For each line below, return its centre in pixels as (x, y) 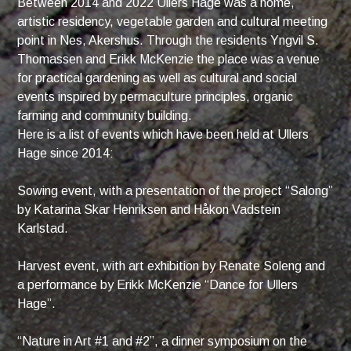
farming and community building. (105, 116)
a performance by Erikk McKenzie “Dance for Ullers (158, 285)
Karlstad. (43, 229)
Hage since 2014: (66, 154)
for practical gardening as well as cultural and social (157, 78)
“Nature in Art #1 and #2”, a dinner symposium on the (163, 342)
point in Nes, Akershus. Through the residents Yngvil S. (168, 41)
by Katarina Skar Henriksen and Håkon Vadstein (149, 210)
